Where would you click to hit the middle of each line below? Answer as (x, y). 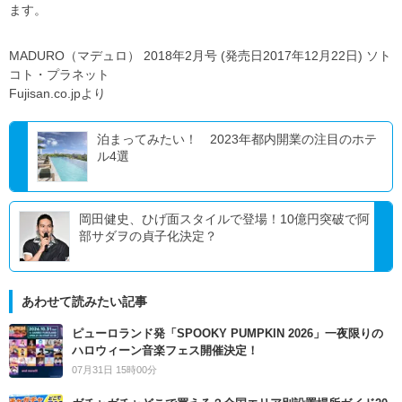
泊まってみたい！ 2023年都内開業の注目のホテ (237, 139)
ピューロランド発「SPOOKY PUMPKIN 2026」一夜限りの (227, 333)
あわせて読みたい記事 (84, 301)
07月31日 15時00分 (114, 369)
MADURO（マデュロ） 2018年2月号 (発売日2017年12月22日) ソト (200, 55)
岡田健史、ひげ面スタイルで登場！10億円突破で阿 (224, 218)
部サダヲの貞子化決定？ (148, 236)
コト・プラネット (59, 74)
